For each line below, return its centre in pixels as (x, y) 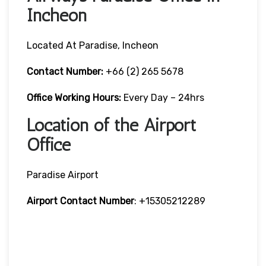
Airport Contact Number (80, 201)
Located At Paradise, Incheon (93, 45)
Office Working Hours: (74, 97)
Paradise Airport (63, 175)
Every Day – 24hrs (163, 97)
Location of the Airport (111, 125)
